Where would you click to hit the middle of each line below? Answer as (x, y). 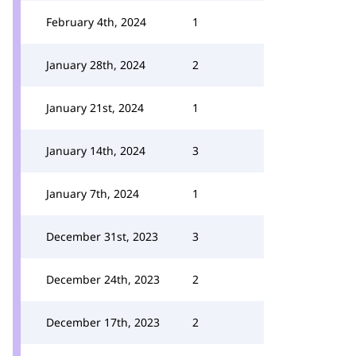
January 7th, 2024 (93, 193)
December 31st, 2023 (102, 236)
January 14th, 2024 (96, 151)
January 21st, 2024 (95, 108)
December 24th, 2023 (103, 279)
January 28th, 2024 (96, 65)
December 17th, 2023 (103, 322)
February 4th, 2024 (96, 22)
